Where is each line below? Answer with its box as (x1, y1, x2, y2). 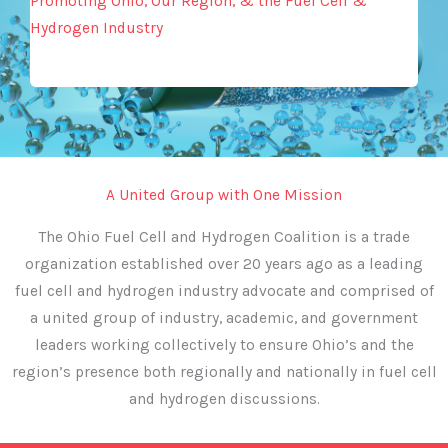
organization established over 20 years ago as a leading (25, 254, 423, 273)
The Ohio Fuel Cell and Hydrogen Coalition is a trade (38, 227, 410, 246)
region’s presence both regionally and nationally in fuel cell (11, 362, 437, 381)
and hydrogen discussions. (128, 389, 320, 408)
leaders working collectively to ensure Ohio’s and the (34, 335, 414, 354)
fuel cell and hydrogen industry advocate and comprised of (14, 281, 434, 300)
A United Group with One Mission (106, 185, 342, 204)
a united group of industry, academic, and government (30, 308, 418, 327)
